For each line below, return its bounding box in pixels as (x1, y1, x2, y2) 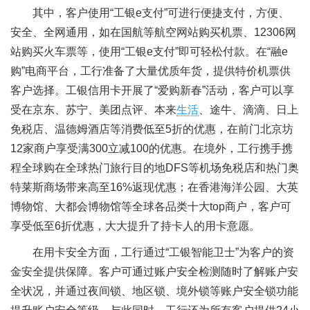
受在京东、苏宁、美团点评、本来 (10, 104, 176, 116)
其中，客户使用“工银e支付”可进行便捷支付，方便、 (33, 7, 289, 19)
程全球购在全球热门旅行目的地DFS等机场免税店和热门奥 (10, 162, 299, 174)
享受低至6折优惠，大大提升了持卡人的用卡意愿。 (10, 220, 260, 232)
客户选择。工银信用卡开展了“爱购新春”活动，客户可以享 (10, 84, 294, 97)
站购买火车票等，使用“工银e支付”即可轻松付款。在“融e (10, 46, 288, 58)
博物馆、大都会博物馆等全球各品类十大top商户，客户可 (10, 201, 291, 213)
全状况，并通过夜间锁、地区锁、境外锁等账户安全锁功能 (10, 284, 298, 297)
